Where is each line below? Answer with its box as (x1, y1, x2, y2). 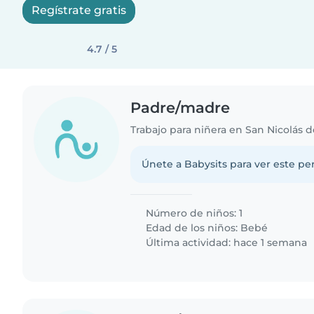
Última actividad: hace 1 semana (143, 235, 308, 249)
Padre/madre (130, 99, 231, 116)
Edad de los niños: (143, 221, 241, 234)
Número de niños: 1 (143, 206, 243, 219)
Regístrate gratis (32, 4, 126, 17)
